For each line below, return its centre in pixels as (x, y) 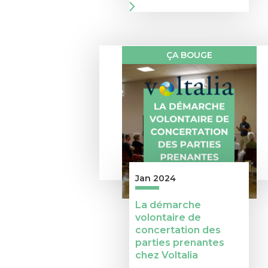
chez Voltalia (167, 255)
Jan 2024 (156, 179)
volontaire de (168, 218)
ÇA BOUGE (189, 55)
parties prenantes (180, 243)
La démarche (168, 205)
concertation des (178, 230)
